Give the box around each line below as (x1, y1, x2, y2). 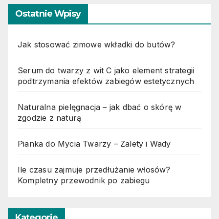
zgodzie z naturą (18, 113, 82, 123)
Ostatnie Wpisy (15, 8, 81, 20)
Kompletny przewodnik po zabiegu (18, 175, 150, 186)
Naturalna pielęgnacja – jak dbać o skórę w (18, 102, 182, 112)
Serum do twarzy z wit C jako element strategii (18, 66, 195, 76)
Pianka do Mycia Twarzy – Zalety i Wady (18, 139, 171, 149)
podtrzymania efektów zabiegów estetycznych (18, 76, 195, 87)
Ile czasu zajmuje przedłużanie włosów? (18, 165, 171, 175)
